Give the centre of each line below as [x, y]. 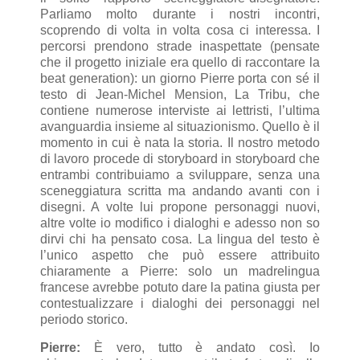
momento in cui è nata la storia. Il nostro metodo [180, 142]
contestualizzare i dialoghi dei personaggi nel [180, 303]
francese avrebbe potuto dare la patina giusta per [180, 287]
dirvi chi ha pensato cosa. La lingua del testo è [180, 239]
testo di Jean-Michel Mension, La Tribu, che [180, 94]
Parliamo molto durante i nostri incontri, [180, 14]
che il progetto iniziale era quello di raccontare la [180, 62]
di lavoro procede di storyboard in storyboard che [180, 158]
